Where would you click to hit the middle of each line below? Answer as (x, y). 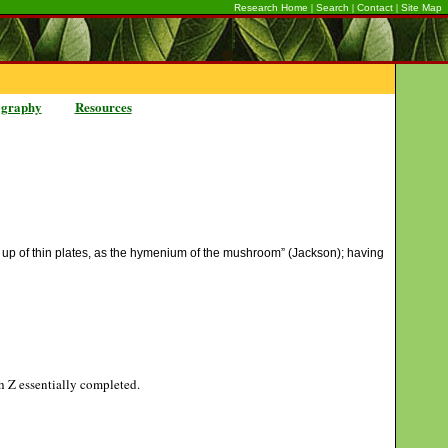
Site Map (421, 7)
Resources (103, 106)
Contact (375, 7)
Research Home (271, 7)
